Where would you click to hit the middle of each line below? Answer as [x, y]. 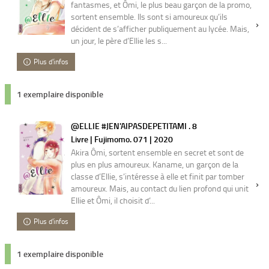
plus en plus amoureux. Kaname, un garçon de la [155, 164]
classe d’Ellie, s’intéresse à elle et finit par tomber [158, 176]
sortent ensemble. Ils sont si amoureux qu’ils [149, 17]
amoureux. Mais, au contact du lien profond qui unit [160, 188]
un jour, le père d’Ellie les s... [119, 41]
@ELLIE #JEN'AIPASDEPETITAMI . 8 [134, 126]
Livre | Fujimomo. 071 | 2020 [122, 139]
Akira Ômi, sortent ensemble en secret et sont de [157, 152]
